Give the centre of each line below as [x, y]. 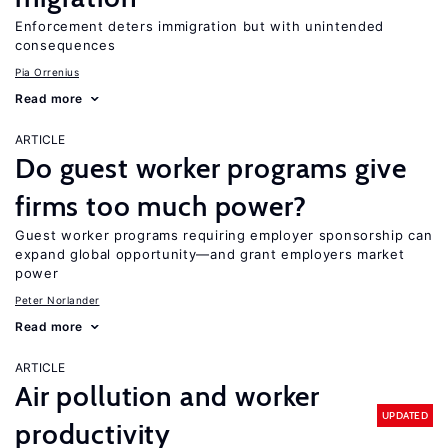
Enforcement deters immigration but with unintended [200, 26]
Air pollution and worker [168, 396]
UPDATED [404, 415]
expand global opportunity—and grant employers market [210, 254]
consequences [65, 45]
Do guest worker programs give [211, 168]
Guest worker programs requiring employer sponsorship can [224, 235]
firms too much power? [161, 206]
